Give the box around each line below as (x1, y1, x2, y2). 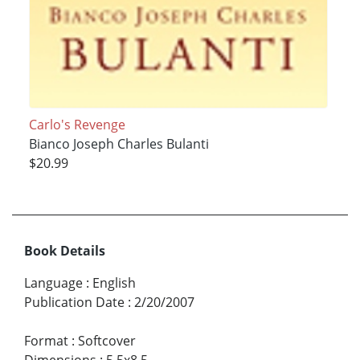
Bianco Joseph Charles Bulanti (28, 134, 209, 153)
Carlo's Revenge (28, 115, 125, 133)
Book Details (24, 242, 105, 260)
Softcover (78, 332, 136, 350)
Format (24, 332, 68, 350)
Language (24, 274, 83, 292)
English (92, 274, 136, 292)
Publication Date (24, 293, 125, 312)
